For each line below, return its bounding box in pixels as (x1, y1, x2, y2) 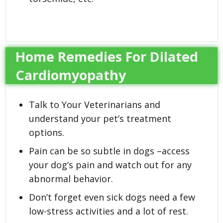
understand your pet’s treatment (29, 112, 171, 124)
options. (29, 126, 64, 138)
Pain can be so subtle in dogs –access (29, 144, 190, 157)
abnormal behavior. (29, 172, 113, 185)
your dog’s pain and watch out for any (29, 158, 192, 171)
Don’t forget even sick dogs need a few (29, 191, 195, 203)
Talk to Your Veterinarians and (29, 98, 160, 111)
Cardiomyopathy (15, 65, 126, 84)
